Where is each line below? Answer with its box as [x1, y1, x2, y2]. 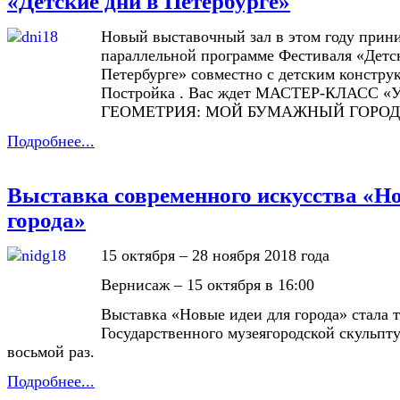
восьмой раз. [7, 343, 95, 362]
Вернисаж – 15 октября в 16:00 [101, 276, 314, 295]
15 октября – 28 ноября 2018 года [101, 246, 329, 265]
